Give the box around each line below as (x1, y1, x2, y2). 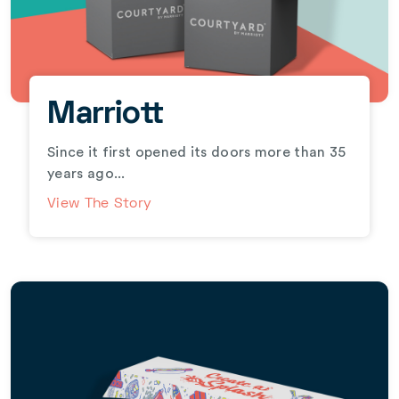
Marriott (47, 100, 164, 130)
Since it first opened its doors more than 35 (47, 144, 346, 159)
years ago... (47, 166, 126, 181)
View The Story (47, 197, 152, 210)
